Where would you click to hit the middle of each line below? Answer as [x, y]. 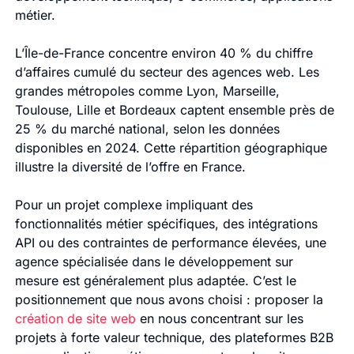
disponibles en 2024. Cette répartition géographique [171, 148]
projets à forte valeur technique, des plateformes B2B [174, 338]
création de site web [75, 319]
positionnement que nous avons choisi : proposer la [169, 300]
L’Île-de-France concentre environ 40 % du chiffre [164, 53]
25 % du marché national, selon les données [147, 129]
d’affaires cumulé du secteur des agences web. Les [167, 72]
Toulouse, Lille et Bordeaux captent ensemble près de [174, 110]
